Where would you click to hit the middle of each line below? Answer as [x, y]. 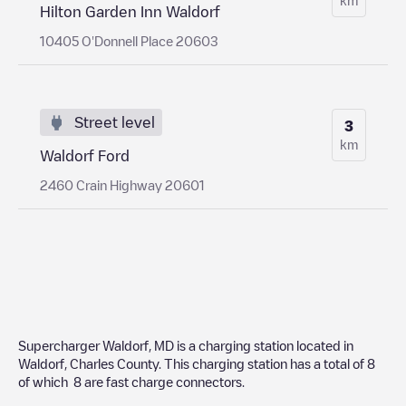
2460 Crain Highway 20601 [122, 184]
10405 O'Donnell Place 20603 [129, 40]
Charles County [114, 363]
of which [46, 381]
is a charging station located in [264, 345]
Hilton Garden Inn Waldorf [130, 11]
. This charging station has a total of [263, 363]
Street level [115, 122]
